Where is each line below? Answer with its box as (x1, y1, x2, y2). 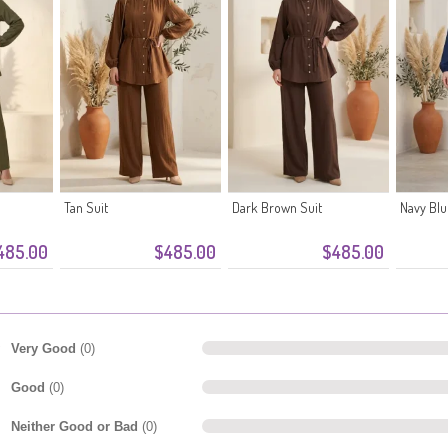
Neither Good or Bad (11, 418, 142, 434)
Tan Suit (64, 199, 108, 216)
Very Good (11, 340, 80, 356)
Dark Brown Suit (232, 199, 322, 216)
